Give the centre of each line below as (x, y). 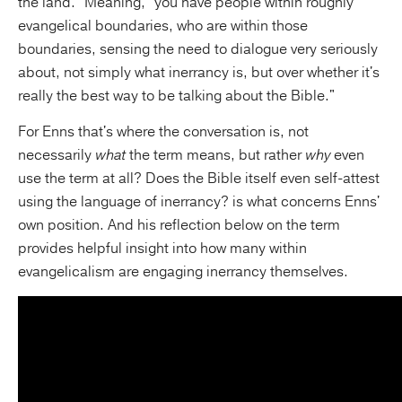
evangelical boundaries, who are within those (163, 26)
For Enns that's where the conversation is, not (163, 131)
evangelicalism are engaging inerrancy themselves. (183, 271)
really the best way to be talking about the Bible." (176, 96)
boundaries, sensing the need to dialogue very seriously (198, 49)
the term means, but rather (215, 155)
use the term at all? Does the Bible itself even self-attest (199, 178)
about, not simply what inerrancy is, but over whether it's (199, 72)
